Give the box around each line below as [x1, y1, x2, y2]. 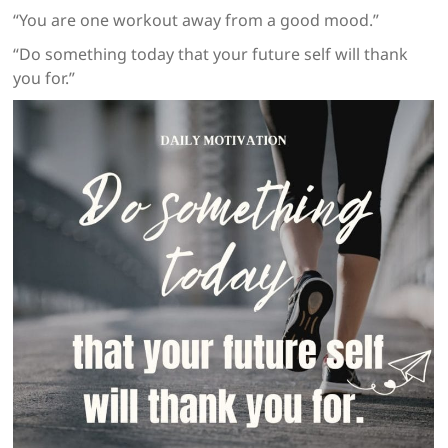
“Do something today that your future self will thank [13, 43, 409, 66]
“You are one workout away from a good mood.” [13, 9, 380, 32]
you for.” [13, 67, 76, 90]
